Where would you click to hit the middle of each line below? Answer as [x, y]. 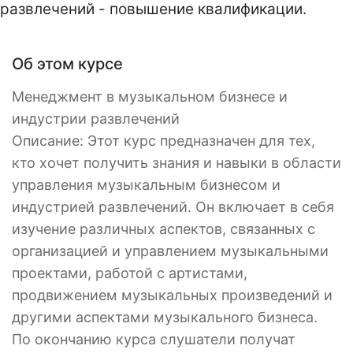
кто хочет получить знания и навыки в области [176, 163]
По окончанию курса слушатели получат [154, 340]
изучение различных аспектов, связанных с [163, 229]
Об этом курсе [67, 64]
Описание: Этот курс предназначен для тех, [163, 141]
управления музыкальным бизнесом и [146, 185]
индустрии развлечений [96, 119]
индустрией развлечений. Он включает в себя [173, 207]
